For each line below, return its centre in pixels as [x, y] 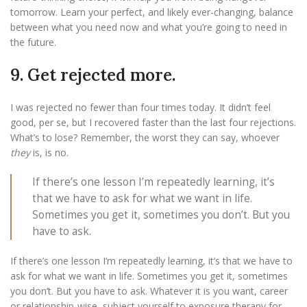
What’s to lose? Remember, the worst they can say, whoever [145, 138]
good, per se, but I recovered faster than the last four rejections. [153, 123]
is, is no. [49, 153]
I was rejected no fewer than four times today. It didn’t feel [140, 108]
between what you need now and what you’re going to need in [149, 27]
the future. [35, 42]
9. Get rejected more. [93, 75]
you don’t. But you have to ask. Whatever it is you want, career [149, 291]
